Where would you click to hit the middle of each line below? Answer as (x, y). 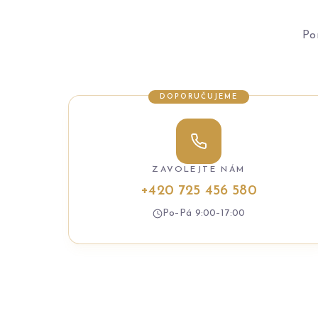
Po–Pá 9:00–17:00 (204, 213)
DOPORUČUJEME (199, 97)
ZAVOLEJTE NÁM (199, 169)
